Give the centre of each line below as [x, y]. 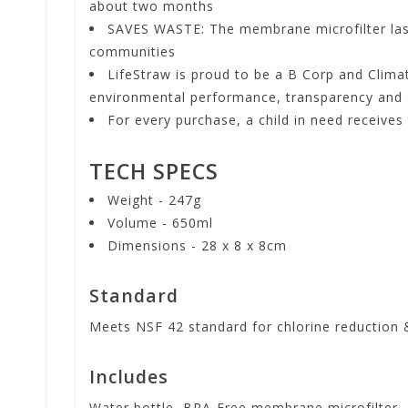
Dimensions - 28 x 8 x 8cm [197, 245]
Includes [129, 377]
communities [133, 51]
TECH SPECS [154, 172]
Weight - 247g [154, 199]
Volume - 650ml [160, 222]
